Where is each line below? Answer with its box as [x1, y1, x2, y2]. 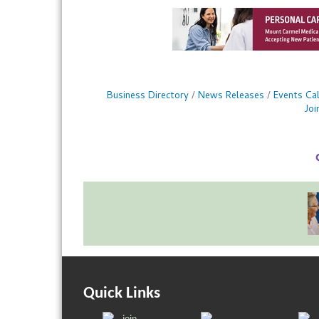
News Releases [197, 88, 264, 105]
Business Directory [106, 88, 189, 105]
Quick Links [83, 286, 160, 303]
